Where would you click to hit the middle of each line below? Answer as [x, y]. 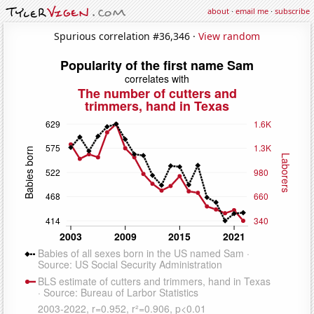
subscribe [292, 11]
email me [252, 11]
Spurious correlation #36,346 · [126, 36]
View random [229, 36]
